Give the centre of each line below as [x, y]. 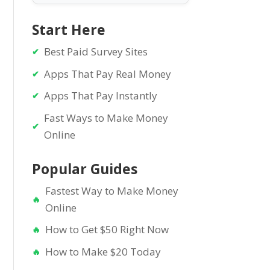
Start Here [69, 30]
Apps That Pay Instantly [101, 96]
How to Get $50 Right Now [107, 229]
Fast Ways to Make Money [106, 118]
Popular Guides [85, 168]
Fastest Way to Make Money [112, 190]
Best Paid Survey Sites [96, 52]
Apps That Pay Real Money [108, 74]
